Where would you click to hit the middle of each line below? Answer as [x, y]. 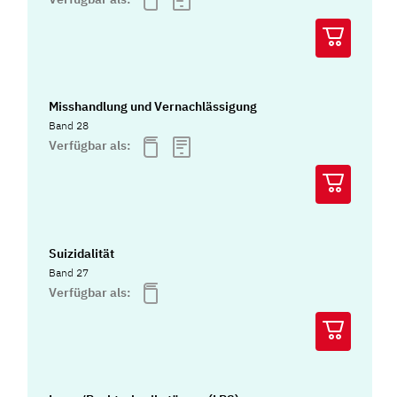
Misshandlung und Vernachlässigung [153, 107]
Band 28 [69, 126]
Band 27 [69, 272]
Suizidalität [82, 253]
